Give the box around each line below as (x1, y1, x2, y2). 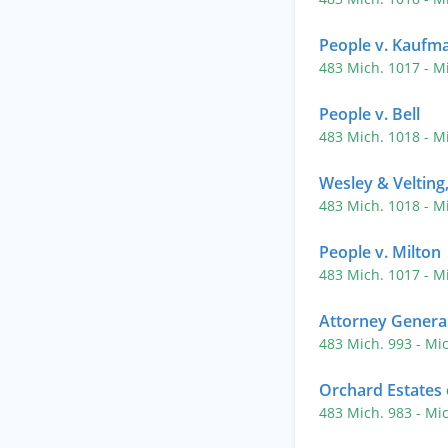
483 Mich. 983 (319, 403, 416, 422)
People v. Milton (319, 241, 441, 263)
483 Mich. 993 (319, 334, 416, 353)
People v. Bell (319, 103, 420, 125)
